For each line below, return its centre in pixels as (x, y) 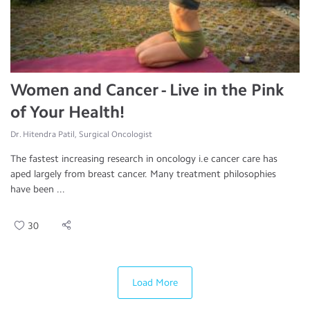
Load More (155, 283)
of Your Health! (67, 112)
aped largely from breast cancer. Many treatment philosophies (143, 174)
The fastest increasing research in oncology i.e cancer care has (144, 159)
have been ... (38, 189)
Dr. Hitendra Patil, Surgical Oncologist (81, 134)
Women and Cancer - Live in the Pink (147, 90)
